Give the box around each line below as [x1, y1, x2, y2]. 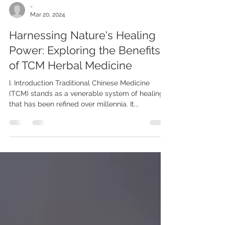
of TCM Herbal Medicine [9, 76, 132, 90]
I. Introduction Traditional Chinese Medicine [9, 96, 150, 105]
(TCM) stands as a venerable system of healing [9, 107, 164, 116]
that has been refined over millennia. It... [9, 118, 139, 126]
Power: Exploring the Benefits [9, 61, 160, 75]
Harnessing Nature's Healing [9, 46, 156, 60]
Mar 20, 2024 [30, 29, 65, 36]
